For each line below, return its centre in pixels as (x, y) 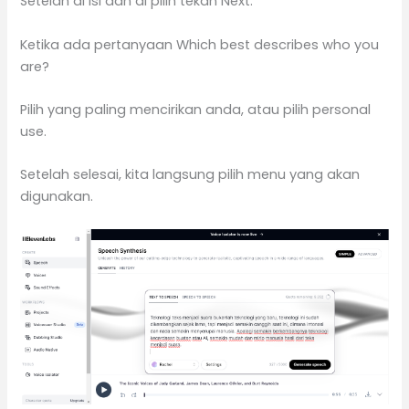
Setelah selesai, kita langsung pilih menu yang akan (190, 175)
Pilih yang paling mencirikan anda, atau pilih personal (196, 110)
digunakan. (57, 197)
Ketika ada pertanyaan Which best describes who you (200, 44)
